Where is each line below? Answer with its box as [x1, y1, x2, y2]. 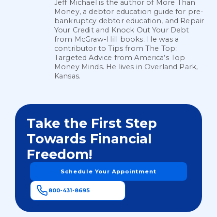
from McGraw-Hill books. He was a [54, 34, 179, 44]
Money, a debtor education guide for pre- [54, 7, 204, 16]
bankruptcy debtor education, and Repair [54, 16, 204, 25]
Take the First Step [27, 115, 157, 131]
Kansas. [54, 71, 81, 80]
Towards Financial [27, 130, 152, 147]
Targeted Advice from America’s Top [54, 53, 186, 62]
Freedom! [27, 146, 93, 162]
